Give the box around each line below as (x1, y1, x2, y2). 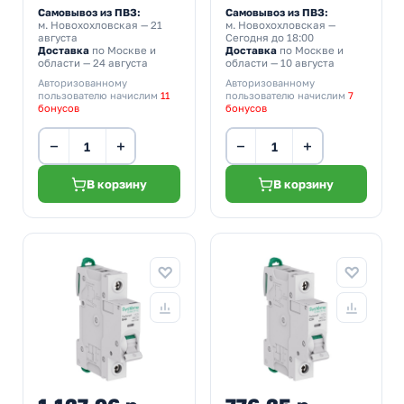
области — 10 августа (225, 57, 335, 69)
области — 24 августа (38, 57, 148, 69)
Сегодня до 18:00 (225, 32, 314, 44)
